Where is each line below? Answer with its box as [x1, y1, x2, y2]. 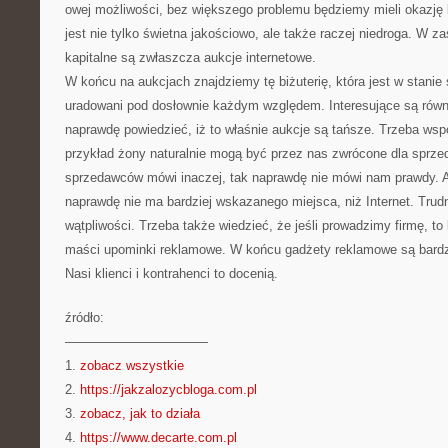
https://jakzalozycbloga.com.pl [80, 382, 257, 397]
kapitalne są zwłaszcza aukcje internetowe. [65, 50, 316, 65]
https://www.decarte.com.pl [80, 430, 237, 445]
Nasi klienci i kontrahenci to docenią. [65, 266, 278, 281]
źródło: [65, 310, 104, 325]
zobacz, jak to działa [80, 406, 200, 421]
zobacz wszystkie [80, 358, 184, 373]
